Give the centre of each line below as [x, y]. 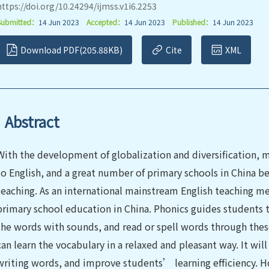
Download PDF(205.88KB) [71, 50]
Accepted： [105, 22]
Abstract [32, 122]
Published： [192, 22]
